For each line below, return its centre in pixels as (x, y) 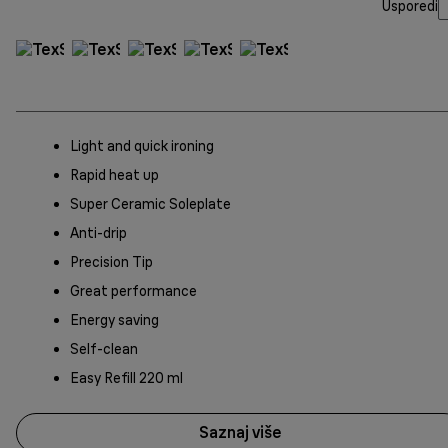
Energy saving (114, 319)
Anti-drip (98, 232)
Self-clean (104, 348)
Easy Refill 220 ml (126, 377)
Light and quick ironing (142, 145)
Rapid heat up (114, 174)
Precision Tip (111, 261)
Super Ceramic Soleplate (150, 203)
